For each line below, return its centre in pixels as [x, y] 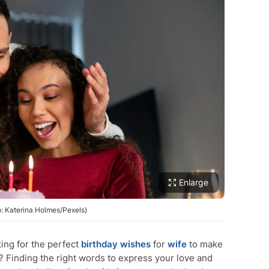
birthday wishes [116, 244]
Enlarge [194, 182]
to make [205, 244]
